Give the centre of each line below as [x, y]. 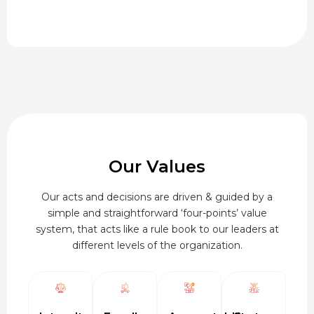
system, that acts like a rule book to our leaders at [157, 230]
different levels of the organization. [157, 246]
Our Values [157, 167]
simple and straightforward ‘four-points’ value [157, 213]
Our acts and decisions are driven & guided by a [157, 197]
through [140, 35]
